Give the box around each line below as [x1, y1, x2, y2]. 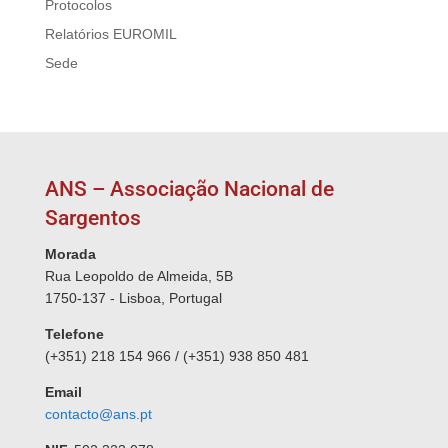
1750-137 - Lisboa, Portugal [44, 290, 222, 307]
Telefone [44, 326, 104, 343]
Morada [44, 246, 96, 263]
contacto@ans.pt [44, 406, 152, 423]
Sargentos [44, 206, 141, 231]
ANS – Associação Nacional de [44, 177, 334, 202]
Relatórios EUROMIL [44, 26, 177, 43]
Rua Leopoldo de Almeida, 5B [44, 268, 233, 285]
